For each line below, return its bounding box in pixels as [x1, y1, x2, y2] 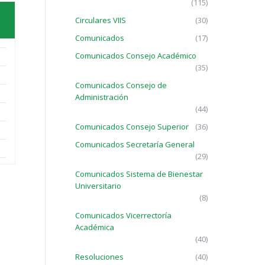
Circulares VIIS [75, 15, 126, 25]
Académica [75, 222, 114, 232]
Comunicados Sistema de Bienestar [75, 169, 203, 179]
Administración [75, 92, 128, 102]
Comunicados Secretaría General [75, 139, 195, 150]
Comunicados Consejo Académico [75, 50, 196, 61]
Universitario [75, 180, 121, 191]
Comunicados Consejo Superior [75, 121, 189, 132]
